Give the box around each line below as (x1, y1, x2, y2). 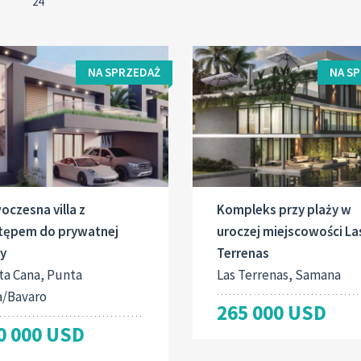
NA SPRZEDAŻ (87, 64, 160, 80)
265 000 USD (216, 300, 326, 326)
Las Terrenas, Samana (216, 266, 341, 284)
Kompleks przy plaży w (216, 201, 351, 219)
